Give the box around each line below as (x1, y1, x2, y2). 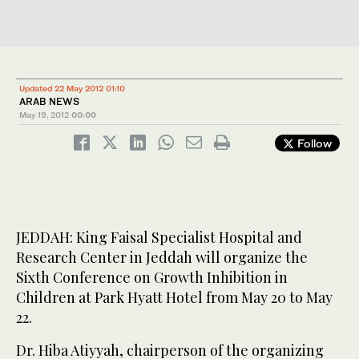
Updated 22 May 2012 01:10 (19, 83, 125, 94)
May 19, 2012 (19, 110, 69, 120)
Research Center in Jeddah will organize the (16, 248, 308, 268)
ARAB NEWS (19, 95, 79, 108)
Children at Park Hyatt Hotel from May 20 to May (16, 288, 333, 308)
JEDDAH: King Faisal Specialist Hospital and (16, 228, 302, 248)
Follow (294, 136, 332, 151)
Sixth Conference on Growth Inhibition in (16, 268, 288, 288)
